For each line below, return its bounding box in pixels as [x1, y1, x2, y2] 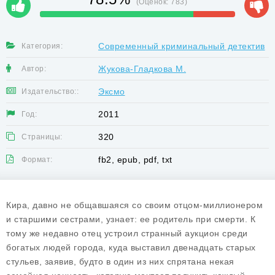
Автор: [21, 64, 46, 73]
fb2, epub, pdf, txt [98, 155, 172, 165]
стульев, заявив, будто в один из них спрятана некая [6, 257, 234, 266]
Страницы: [21, 133, 63, 141]
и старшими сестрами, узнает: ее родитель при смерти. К [6, 214, 255, 224]
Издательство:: [21, 87, 79, 96]
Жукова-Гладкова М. [98, 64, 186, 74]
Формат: [21, 155, 53, 164]
